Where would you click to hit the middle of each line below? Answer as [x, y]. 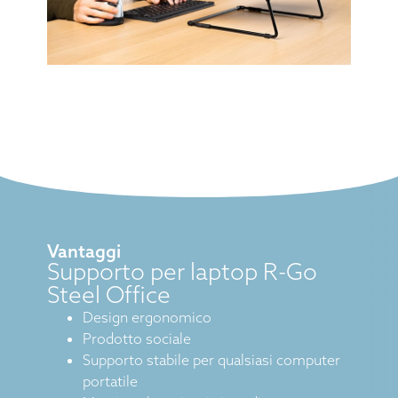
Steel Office [108, 295]
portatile [110, 382]
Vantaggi [84, 251]
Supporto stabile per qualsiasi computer [211, 360]
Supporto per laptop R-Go [182, 272]
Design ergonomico [147, 318]
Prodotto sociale [136, 339]
